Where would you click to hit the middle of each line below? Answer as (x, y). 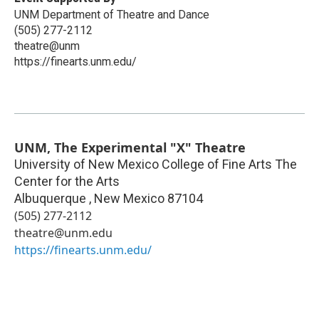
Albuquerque (52, 199)
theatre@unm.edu (63, 233)
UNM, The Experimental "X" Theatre (130, 148)
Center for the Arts (67, 182)
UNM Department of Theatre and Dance (112, 15)
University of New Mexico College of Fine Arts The (156, 164)
